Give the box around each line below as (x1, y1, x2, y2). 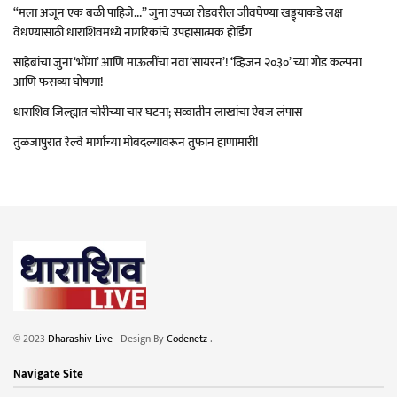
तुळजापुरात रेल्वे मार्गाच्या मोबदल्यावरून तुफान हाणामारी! (13, 132, 259, 153)
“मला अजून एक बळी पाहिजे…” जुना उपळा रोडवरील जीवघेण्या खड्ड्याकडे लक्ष (13, 3, 343, 24)
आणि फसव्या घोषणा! (13, 72, 104, 93)
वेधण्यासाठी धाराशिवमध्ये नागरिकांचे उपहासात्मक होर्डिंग (13, 22, 252, 43)
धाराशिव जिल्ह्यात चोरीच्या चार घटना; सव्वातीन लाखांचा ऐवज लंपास (13, 102, 302, 123)
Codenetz (167, 330, 210, 348)
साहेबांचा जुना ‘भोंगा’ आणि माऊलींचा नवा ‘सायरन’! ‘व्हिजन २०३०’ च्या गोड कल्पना (13, 52, 362, 74)
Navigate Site (13, 364, 83, 385)
